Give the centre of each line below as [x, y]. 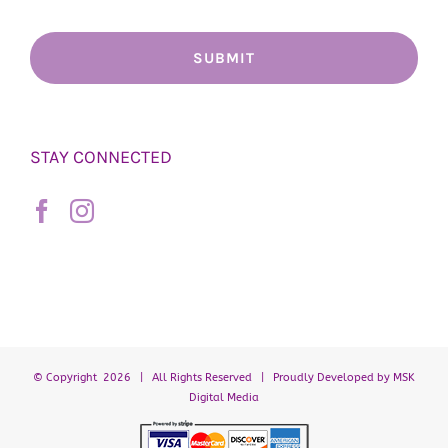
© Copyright [68, 377]
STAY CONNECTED [101, 156]
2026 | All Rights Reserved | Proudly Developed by [248, 377]
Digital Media [224, 397]
